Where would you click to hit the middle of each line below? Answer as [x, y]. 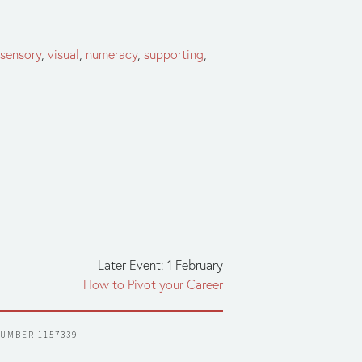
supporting [174, 54]
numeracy [112, 54]
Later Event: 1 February [160, 265]
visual [63, 54]
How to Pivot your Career [153, 284]
